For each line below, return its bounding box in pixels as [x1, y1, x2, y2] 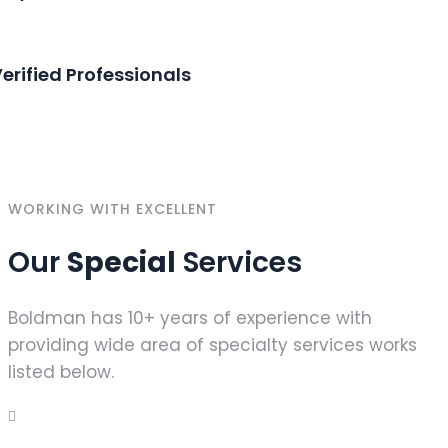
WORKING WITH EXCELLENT [8, 198, 217, 219]
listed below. [8, 360, 114, 385]
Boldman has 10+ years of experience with [8, 306, 372, 331]
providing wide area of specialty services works [8, 333, 417, 358]
